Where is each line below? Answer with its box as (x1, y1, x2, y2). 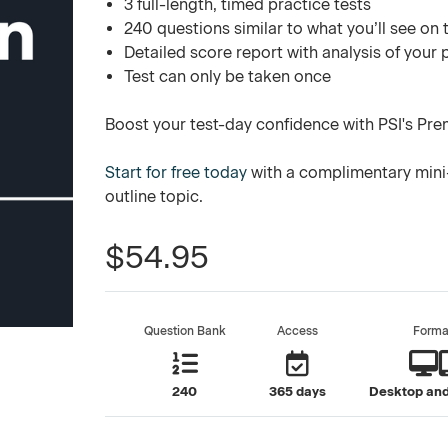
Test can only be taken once (123, 67, 331, 86)
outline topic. (105, 187, 204, 206)
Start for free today (105, 163, 248, 182)
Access (276, 324, 318, 338)
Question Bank (143, 324, 226, 338)
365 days (268, 384, 326, 399)
